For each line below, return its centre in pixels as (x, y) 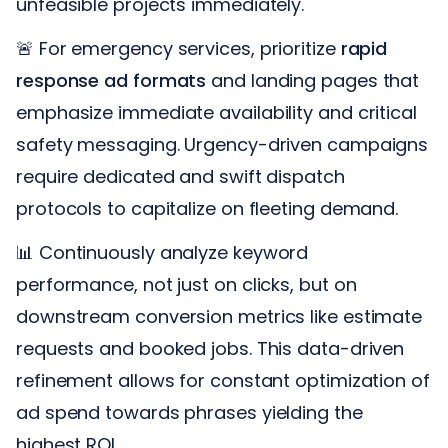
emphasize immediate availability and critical (216, 112)
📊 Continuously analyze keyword (162, 252)
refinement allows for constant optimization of (223, 380)
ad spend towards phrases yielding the (189, 412)
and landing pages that (313, 80)
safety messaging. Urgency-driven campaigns (222, 144)
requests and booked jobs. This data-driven (210, 348)
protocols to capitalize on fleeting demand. (207, 208)
